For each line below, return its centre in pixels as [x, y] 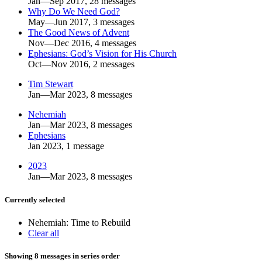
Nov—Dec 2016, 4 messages [82, 43]
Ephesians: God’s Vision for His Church [102, 54]
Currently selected [35, 199]
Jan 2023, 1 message [66, 146]
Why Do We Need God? [74, 12]
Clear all [44, 233]
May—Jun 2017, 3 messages [81, 22]
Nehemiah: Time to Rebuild [79, 222]
